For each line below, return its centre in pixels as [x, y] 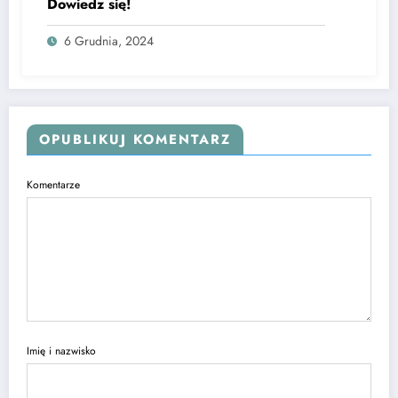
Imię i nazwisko [61, 350]
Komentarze [53, 185]
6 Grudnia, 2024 [109, 41]
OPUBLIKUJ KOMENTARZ [135, 140]
